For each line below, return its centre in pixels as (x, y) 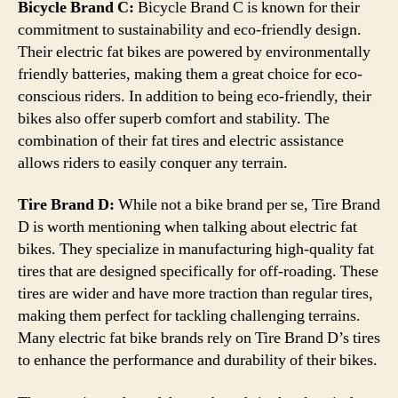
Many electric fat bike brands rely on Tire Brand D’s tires (199, 338)
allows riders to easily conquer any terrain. (153, 163)
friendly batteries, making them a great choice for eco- (190, 74)
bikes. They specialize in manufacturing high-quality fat (196, 249)
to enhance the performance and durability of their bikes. (198, 360)
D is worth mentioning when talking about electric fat (187, 227)
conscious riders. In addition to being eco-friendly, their (195, 96)
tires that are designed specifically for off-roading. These (198, 271)
